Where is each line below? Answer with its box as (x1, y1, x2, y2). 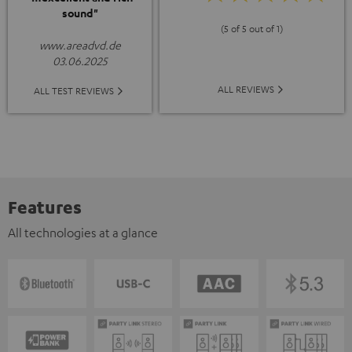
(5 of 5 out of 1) (221, 21, 283, 35)
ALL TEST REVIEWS (34, 84, 114, 97)
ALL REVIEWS (218, 82, 274, 96)
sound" (61, 5, 98, 21)
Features (8, 196, 82, 218)
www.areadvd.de (38, 38, 121, 53)
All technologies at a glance (8, 225, 158, 241)
